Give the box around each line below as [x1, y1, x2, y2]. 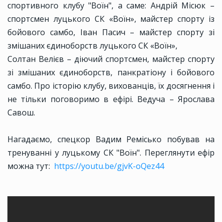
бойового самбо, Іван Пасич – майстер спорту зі [7, 27, 215, 38]
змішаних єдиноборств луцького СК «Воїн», [7, 40, 177, 52]
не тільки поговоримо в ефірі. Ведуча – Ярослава [7, 94, 215, 105]
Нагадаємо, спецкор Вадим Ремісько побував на [7, 134, 215, 145]
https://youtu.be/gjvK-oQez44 [54, 161, 164, 172]
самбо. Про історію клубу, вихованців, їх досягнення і [7, 80, 215, 92]
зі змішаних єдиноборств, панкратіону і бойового [7, 67, 215, 78]
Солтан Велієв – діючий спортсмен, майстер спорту [7, 54, 215, 65]
